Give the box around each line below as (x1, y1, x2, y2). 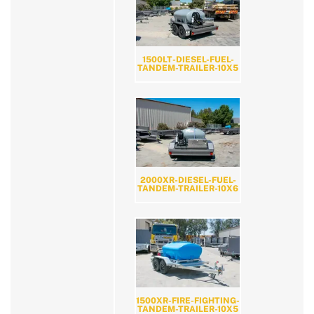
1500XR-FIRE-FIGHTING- (136, 296, 240, 306)
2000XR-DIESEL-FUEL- (139, 175, 236, 186)
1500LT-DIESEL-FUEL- (142, 55, 234, 65)
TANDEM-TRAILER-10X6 (137, 184, 238, 194)
